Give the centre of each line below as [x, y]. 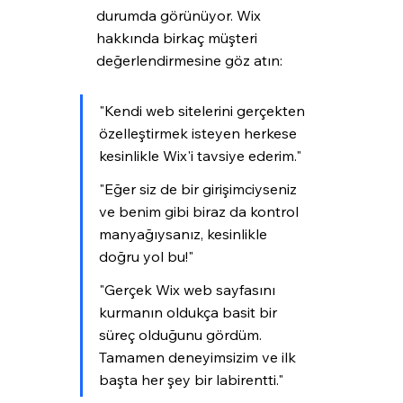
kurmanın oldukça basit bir [189, 313]
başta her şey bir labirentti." [191, 380]
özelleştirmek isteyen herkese [199, 134]
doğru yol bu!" [146, 257]
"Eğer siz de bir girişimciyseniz [199, 189]
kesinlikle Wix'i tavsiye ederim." [200, 156]
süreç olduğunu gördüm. [182, 335]
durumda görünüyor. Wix [180, 16]
